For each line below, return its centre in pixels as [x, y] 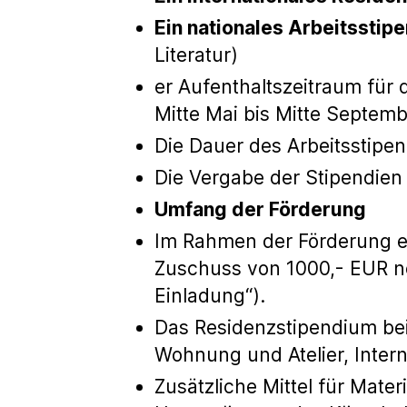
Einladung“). [210, 295]
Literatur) [196, 55]
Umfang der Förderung [260, 209]
